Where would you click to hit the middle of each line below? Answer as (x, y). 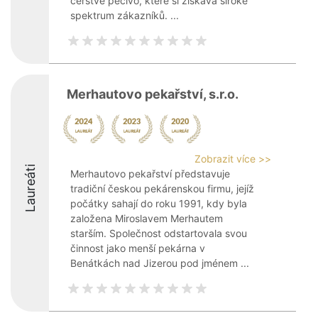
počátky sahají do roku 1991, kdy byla (159, 203)
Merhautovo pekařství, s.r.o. (153, 94)
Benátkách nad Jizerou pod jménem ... (160, 263)
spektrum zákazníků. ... (125, 15)
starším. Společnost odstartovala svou (159, 233)
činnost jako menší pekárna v (138, 248)
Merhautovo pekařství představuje (150, 174)
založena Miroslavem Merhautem (147, 218)
